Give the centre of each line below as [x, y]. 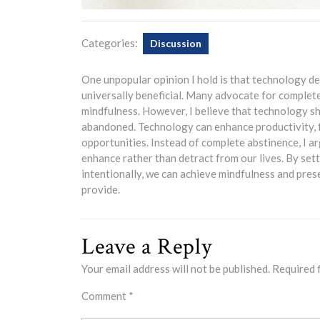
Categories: [110, 43]
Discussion [176, 44]
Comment [105, 296]
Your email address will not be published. [176, 269]
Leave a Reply [147, 247]
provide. [101, 190]
